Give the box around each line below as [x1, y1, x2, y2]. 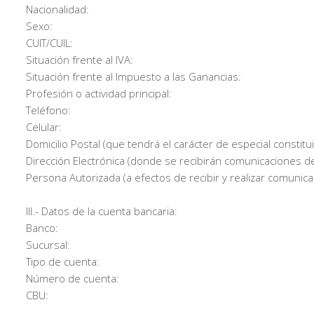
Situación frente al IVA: [26, 53, 133, 67]
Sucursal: [26, 238, 70, 252]
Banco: [26, 221, 58, 235]
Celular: [26, 120, 62, 134]
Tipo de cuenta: [26, 254, 100, 268]
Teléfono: [26, 103, 71, 117]
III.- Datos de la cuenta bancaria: [26, 204, 177, 218]
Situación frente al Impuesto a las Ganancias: [26, 69, 241, 83]
